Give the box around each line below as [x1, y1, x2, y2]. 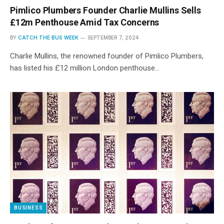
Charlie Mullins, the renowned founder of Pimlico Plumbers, [10, 51, 203, 60]
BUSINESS [14, 204, 43, 210]
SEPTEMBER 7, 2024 [87, 34, 138, 40]
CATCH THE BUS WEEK [18, 34, 78, 40]
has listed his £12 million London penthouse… [10, 63, 159, 72]
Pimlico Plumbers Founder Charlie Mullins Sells [10, 4, 201, 15]
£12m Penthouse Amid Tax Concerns [10, 16, 159, 27]
